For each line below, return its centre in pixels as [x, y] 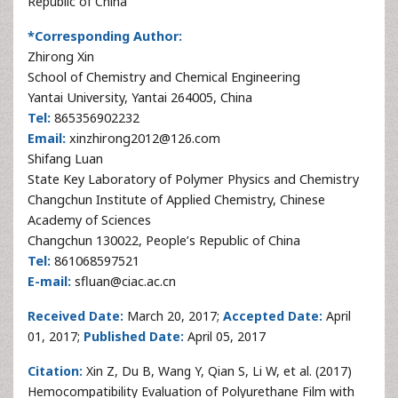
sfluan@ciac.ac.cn [123, 281]
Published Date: [132, 336]
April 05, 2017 [225, 336]
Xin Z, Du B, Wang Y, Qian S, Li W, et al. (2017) [217, 371]
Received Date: [76, 316]
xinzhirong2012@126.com [143, 138]
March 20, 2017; [171, 316]
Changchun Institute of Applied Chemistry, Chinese [176, 199]
